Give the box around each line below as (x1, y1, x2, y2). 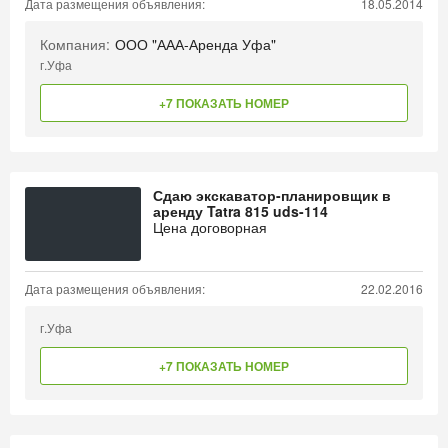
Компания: (40, 34, 110, 54)
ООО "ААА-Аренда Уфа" (115, 34, 276, 54)
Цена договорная (153, 217, 267, 237)
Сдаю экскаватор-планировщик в (153, 185, 391, 205)
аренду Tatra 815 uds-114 (153, 201, 328, 221)
